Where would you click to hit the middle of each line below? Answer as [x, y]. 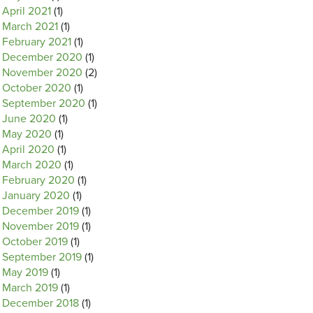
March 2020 [32, 165]
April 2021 [27, 11]
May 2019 [25, 272]
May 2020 [27, 134]
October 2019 [35, 242]
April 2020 [28, 150]
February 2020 [38, 180]
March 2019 [30, 288]
